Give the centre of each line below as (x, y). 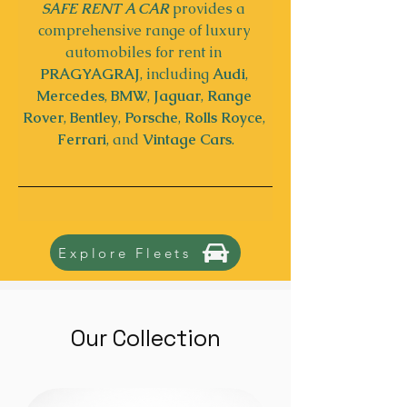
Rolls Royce (223, 118)
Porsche (151, 118)
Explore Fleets (125, 253)
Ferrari (81, 139)
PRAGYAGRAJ (89, 74)
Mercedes (70, 96)
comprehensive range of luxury (145, 30)
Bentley (92, 118)
